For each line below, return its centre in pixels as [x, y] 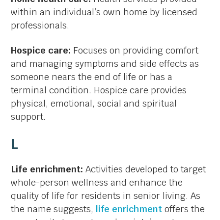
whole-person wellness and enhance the [97, 183]
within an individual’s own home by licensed [104, 12]
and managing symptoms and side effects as [105, 63]
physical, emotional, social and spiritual [94, 103]
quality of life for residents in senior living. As [106, 196]
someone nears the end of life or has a [92, 77]
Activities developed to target [146, 169]
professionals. [40, 26]
